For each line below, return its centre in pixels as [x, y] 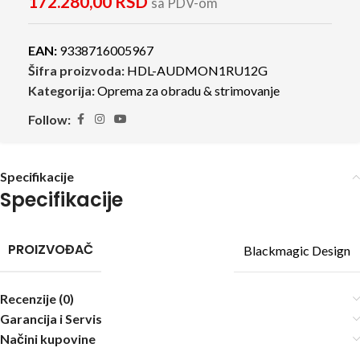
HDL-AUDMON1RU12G [197, 70]
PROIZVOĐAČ [51, 250]
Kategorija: [61, 90]
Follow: [49, 119]
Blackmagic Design [297, 250]
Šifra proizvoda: [78, 70]
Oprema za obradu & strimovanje [188, 90]
